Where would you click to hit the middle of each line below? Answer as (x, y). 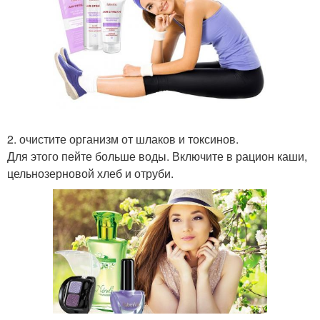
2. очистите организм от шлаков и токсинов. (123, 139)
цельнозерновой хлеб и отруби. (90, 174)
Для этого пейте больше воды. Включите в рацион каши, (157, 156)
